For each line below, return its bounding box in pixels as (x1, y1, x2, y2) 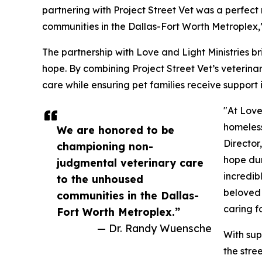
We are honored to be (57, 123, 174, 136)
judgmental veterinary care (57, 156, 204, 169)
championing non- (57, 139, 153, 153)
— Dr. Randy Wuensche (97, 221, 212, 235)
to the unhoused (57, 172, 143, 185)
